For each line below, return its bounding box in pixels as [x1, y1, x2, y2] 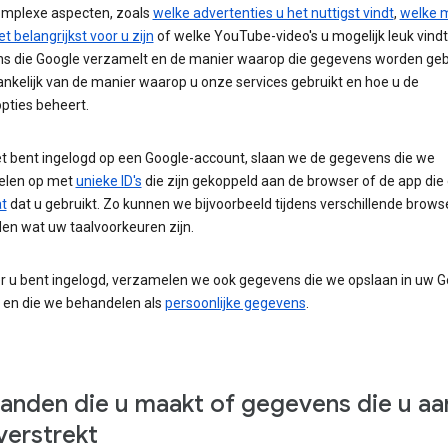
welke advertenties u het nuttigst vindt [152, 5, 394, 22]
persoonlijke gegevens [164, 295, 306, 312]
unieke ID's [75, 173, 142, 190]
